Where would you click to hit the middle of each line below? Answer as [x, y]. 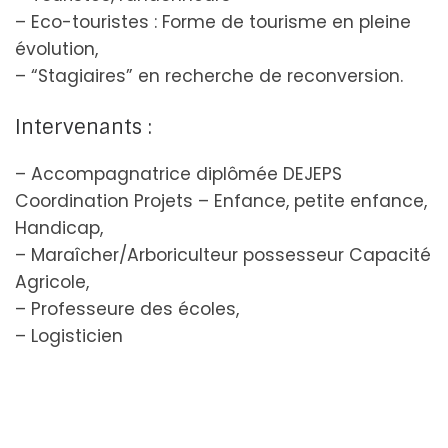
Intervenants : [83, 126]
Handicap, [59, 228]
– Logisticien [71, 336]
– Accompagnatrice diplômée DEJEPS [178, 174]
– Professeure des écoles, [127, 309]
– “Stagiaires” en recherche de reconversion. [211, 75]
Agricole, [52, 282]
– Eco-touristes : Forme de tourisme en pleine [213, 21]
